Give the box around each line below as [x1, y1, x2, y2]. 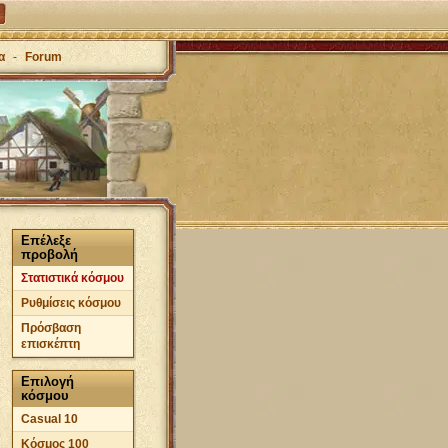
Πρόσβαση [21, 321, 81, 335]
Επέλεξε [21, 233, 71, 248]
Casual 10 [21, 412, 78, 426]
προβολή [21, 247, 78, 262]
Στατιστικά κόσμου [21, 271, 124, 285]
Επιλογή [21, 374, 74, 389]
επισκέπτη [21, 337, 80, 351]
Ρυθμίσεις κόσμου [21, 296, 121, 310]
